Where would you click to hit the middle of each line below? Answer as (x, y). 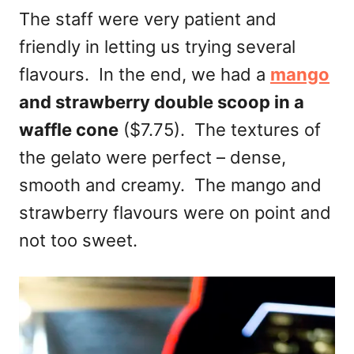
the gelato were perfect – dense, (153, 158)
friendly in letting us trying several (157, 47)
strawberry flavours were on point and (175, 213)
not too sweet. (78, 241)
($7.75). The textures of (220, 130)
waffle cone (69, 130)
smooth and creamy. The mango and (170, 185)
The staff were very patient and (148, 19)
